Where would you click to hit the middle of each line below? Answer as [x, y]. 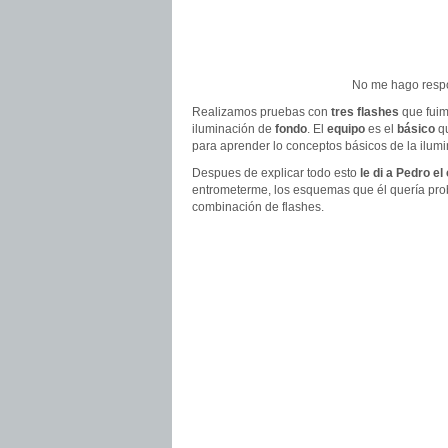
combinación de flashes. [258, 207]
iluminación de [233, 129]
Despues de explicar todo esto [276, 173]
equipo [346, 129]
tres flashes [365, 112]
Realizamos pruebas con [261, 112]
